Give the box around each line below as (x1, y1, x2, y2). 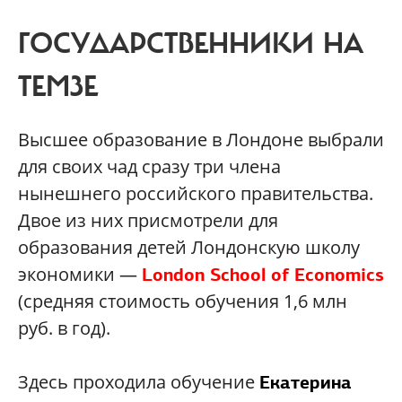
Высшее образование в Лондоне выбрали (18, 127, 384, 153)
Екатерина (259, 371, 352, 395)
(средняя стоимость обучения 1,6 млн (18, 289, 347, 314)
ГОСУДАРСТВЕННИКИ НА (18, 26, 363, 63)
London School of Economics (142, 263, 384, 287)
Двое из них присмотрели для (18, 208, 278, 233)
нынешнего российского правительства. (18, 181, 373, 206)
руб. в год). (18, 316, 110, 341)
